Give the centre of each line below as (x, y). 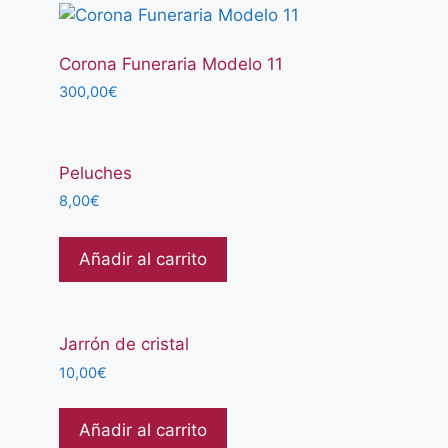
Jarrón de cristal (123, 344)
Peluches (95, 172)
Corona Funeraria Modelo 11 (170, 63)
